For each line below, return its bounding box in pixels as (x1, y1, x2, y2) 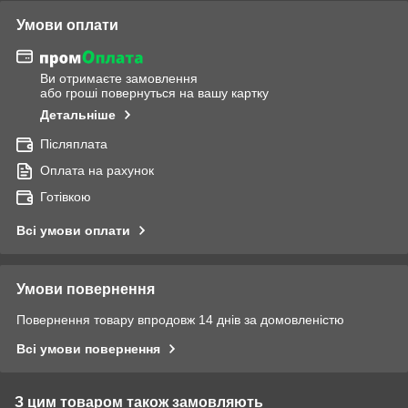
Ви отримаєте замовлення (40, 70, 198, 86)
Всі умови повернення (16, 341, 160, 356)
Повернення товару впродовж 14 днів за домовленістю (16, 311, 344, 327)
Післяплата (40, 136, 107, 151)
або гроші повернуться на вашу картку (40, 85, 269, 100)
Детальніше (40, 107, 116, 122)
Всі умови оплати (16, 222, 130, 238)
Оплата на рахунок (40, 162, 154, 178)
